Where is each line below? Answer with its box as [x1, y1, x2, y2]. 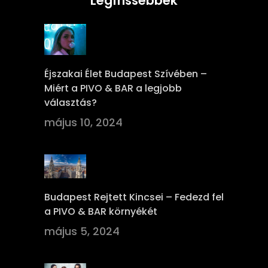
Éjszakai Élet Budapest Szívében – [44, 67, 207, 81]
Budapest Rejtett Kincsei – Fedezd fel [44, 190, 224, 204]
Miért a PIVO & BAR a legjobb [44, 81, 182, 96]
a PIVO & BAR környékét [44, 204, 157, 218]
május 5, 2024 [44, 223, 120, 239]
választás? [44, 96, 97, 110]
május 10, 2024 [44, 115, 123, 130]
